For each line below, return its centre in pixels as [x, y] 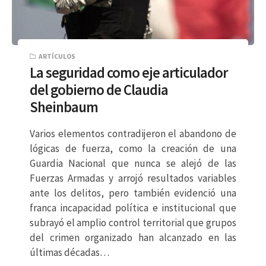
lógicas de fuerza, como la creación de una [133, 148]
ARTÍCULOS [57, 56]
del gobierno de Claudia [99, 90]
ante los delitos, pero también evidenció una [133, 193]
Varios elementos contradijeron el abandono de [133, 133]
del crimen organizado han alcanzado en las [133, 237]
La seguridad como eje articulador [129, 73]
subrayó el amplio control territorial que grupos [133, 222]
